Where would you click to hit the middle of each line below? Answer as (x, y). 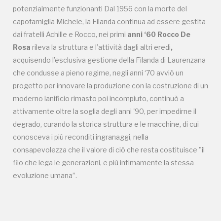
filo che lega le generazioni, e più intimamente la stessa (103, 162)
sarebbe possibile (110, 87)
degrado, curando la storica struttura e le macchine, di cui (106, 124)
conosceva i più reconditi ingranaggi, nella (81, 137)
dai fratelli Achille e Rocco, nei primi (69, 34)
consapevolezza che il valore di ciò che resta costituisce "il (109, 149)
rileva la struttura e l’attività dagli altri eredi (101, 47)
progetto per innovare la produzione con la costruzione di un (110, 85)
